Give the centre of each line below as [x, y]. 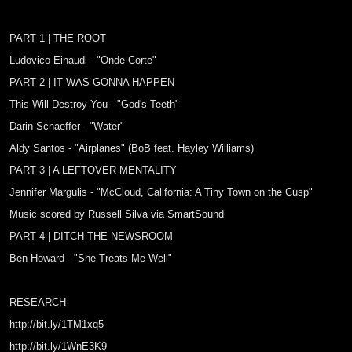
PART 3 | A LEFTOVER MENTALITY [93, 170]
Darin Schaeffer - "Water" [67, 126]
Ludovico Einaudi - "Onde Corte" [83, 60]
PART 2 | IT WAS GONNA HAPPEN [92, 82]
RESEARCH [38, 302]
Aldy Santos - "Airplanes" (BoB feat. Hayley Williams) [132, 148]
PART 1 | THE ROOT [58, 38]
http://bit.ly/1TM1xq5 [57, 324]
